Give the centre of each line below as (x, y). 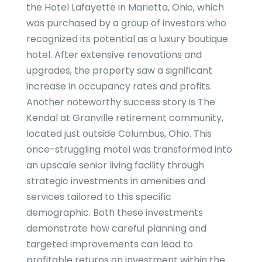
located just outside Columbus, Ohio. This (119, 134)
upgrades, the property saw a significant (119, 71)
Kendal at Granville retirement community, (125, 118)
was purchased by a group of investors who (126, 23)
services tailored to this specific (99, 197)
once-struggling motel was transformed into (129, 150)
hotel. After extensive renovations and (114, 55)
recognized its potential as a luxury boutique (127, 39)
